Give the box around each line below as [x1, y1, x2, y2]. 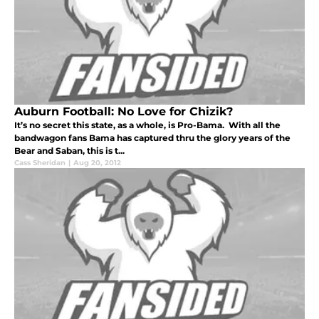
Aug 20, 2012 [73, 157, 121, 167]
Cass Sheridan [14, 157, 66, 167]
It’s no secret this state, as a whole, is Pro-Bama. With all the [14, 119, 281, 130]
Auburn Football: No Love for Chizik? [14, 104, 233, 118]
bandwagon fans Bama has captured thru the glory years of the [14, 132, 291, 143]
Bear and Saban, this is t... [14, 145, 125, 156]
